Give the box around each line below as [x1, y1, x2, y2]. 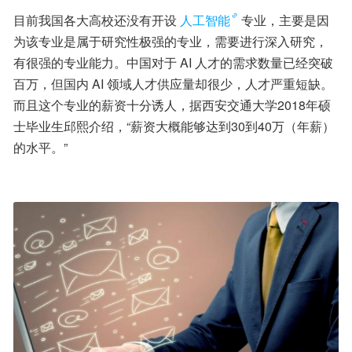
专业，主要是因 [241, 11, 329, 30]
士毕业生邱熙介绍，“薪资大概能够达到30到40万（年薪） [13, 117, 335, 136]
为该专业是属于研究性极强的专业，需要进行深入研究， [13, 32, 328, 51]
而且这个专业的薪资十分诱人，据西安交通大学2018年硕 [13, 96, 331, 115]
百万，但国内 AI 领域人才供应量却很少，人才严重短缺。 [13, 75, 333, 93]
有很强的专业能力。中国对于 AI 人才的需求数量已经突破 [13, 53, 333, 72]
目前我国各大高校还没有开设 [13, 11, 177, 30]
